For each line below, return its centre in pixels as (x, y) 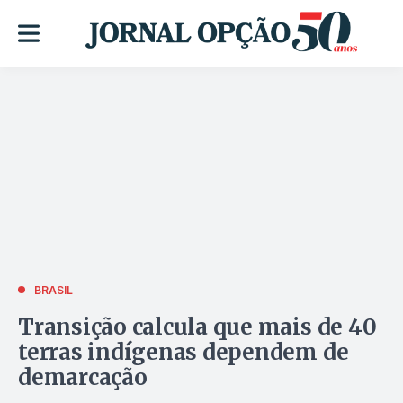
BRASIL (54, 290)
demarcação (83, 377)
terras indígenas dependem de (184, 352)
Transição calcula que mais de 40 (197, 327)
